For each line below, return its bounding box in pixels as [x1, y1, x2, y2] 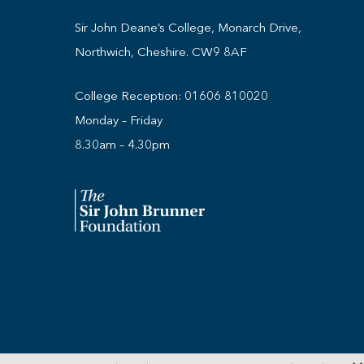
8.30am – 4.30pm [75, 136, 170, 152]
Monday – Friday [75, 112, 162, 128]
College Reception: [75, 88, 184, 103]
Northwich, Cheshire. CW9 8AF [75, 44, 247, 59]
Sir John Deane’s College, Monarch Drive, [75, 19, 301, 35]
